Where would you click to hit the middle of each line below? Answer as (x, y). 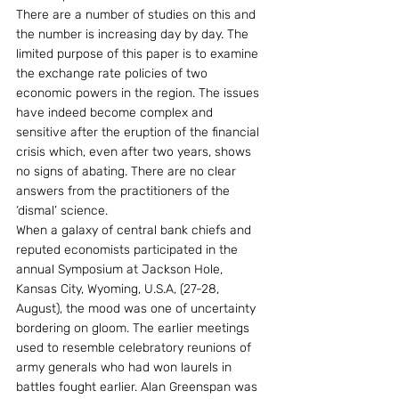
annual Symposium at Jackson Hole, (121, 269)
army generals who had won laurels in (126, 367)
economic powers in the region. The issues (139, 93)
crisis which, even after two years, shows (135, 152)
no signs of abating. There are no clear (128, 171)
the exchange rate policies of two (114, 73)
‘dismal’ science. (62, 211)
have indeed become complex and (116, 113)
